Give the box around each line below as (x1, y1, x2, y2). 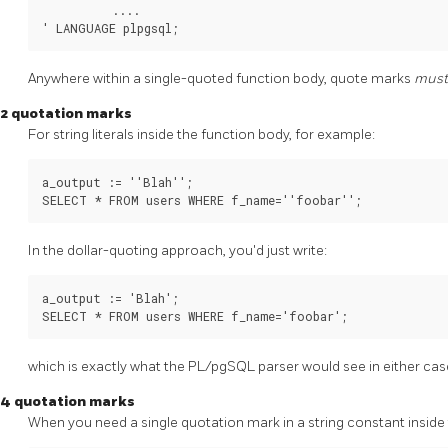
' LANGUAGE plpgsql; (42, 20, 179, 37)
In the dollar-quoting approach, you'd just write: (28, 241, 327, 259)
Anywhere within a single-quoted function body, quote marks (28, 70, 414, 88)
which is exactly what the (28, 357, 188, 375)
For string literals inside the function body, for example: (28, 126, 375, 144)
